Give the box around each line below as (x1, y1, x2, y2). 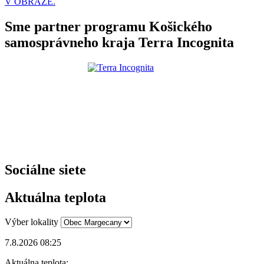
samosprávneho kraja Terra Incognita (5, 34, 234, 50)
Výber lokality (5, 217, 58, 227)
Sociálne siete (5, 161, 86, 177)
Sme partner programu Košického (5, 18, 212, 34)
